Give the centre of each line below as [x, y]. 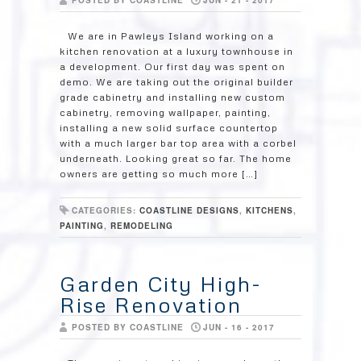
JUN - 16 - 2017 [239, 327]
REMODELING [142, 226]
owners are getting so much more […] [159, 174]
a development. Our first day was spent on [172, 66]
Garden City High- [161, 284]
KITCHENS [270, 210]
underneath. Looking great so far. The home [176, 158]
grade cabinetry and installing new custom [172, 97]
